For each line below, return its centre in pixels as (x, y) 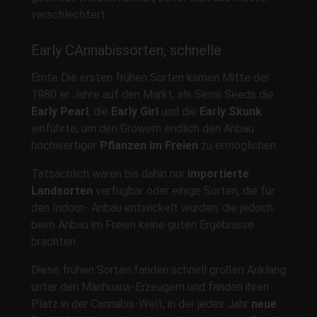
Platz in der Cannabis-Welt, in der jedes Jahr (141, 304)
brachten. (54, 241)
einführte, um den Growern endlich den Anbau (143, 128)
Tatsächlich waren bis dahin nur (109, 173)
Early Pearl (60, 111)
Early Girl (135, 111)
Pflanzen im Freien (149, 145)
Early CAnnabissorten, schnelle (126, 51)
